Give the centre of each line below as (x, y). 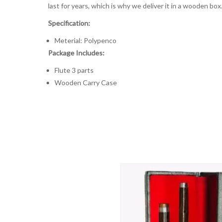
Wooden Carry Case (85, 83)
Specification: (69, 23)
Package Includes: (76, 53)
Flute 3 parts (74, 70)
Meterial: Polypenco (85, 41)
